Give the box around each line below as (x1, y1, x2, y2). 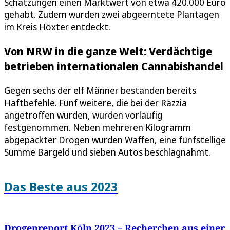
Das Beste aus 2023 (4, 178, 118, 195)
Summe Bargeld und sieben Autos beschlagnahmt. (4, 145, 210, 158)
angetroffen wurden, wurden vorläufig (4, 108, 162, 121)
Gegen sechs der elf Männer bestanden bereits (4, 84, 196, 97)
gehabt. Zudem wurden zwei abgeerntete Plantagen (4, 8, 219, 21)
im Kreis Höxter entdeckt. (4, 20, 110, 33)
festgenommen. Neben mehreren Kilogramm (4, 121, 191, 133)
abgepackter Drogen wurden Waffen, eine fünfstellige (4, 133, 226, 146)
